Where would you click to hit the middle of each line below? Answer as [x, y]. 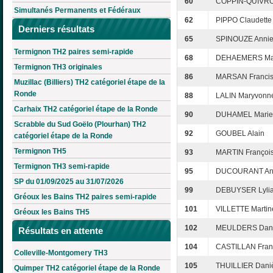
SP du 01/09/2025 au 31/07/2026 [69, 181]
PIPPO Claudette [244, 20]
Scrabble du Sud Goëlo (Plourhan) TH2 [80, 124]
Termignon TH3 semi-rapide [62, 166]
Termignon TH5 [40, 151]
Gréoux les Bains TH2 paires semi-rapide [85, 197]
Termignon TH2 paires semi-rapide [74, 51]
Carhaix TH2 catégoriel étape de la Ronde [86, 109]
